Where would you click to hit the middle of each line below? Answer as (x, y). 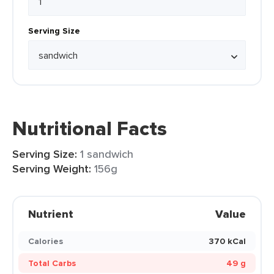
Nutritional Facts (90, 128)
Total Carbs (52, 263)
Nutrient (51, 214)
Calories (46, 241)
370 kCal (227, 241)
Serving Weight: (52, 169)
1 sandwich (107, 154)
